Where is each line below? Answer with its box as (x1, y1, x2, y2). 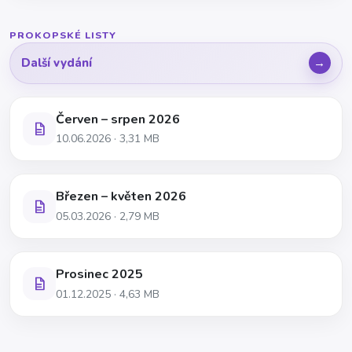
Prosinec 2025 (56, 265, 143, 283)
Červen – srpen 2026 (56, 110, 180, 128)
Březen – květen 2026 (56, 188, 186, 206)
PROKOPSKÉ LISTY (9, 27, 116, 42)
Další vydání (21, 55, 93, 71)
